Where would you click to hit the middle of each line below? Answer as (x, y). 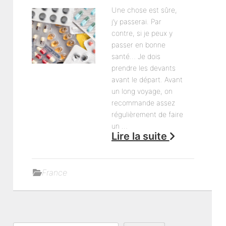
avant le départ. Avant (147, 79)
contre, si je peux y (142, 33)
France (55, 173)
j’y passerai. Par (136, 21)
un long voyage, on (142, 91)
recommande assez (143, 103)
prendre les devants (143, 68)
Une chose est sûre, (144, 10)
